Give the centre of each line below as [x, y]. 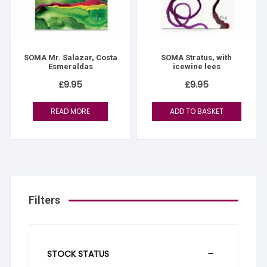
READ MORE [71, 111]
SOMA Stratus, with [197, 58]
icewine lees [196, 66]
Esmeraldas [70, 66]
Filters [45, 200]
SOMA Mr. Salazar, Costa [70, 58]
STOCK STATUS [78, 254]
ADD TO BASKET [196, 111]
